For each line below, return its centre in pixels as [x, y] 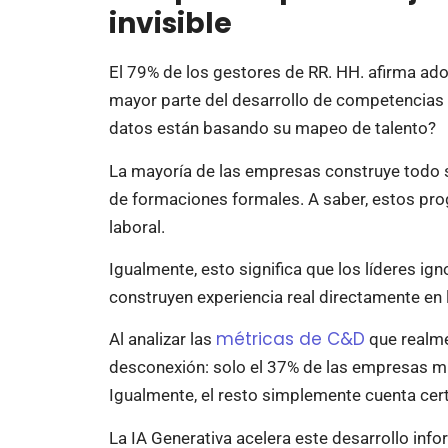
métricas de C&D [290, 339]
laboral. [136, 226]
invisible [170, 24]
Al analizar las [162, 339]
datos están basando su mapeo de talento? [272, 128]
